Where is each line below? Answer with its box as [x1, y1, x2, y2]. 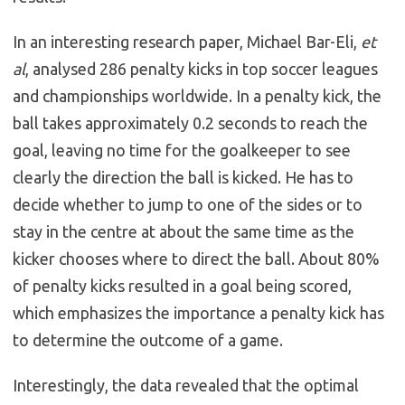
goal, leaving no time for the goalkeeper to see [13, 141, 351, 160]
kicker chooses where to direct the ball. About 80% [13, 250, 380, 268]
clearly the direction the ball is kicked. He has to [13, 168, 353, 187]
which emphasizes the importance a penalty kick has [13, 304, 384, 323]
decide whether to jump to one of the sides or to [13, 195, 363, 214]
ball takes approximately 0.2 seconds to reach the [13, 114, 368, 133]
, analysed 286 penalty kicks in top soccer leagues [25, 60, 378, 79]
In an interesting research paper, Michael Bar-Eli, [13, 33, 361, 52]
